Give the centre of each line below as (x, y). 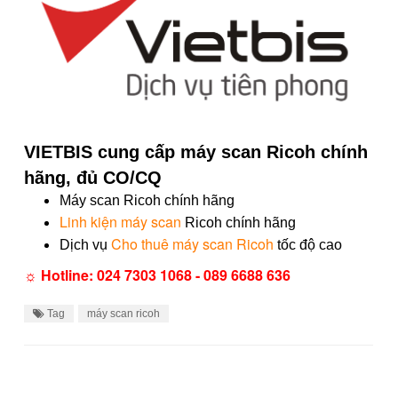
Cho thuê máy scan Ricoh (192, 243)
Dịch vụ (85, 244)
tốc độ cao (308, 244)
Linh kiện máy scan (120, 221)
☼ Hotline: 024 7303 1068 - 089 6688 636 (157, 275)
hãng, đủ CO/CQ (93, 177)
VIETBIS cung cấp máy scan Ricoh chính (196, 151)
